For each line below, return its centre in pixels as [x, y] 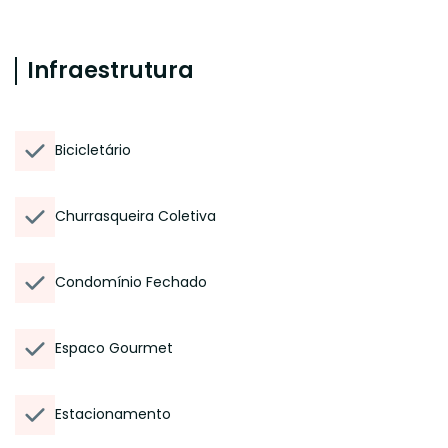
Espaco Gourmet [114, 348]
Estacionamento [113, 414]
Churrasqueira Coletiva [135, 216]
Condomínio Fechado [131, 282]
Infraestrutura [110, 70]
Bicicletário [93, 150]
